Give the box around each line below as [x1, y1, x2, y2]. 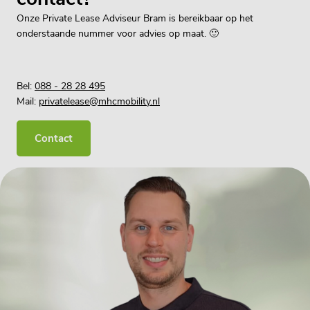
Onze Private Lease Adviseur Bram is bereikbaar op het [17, 12, 253, 25]
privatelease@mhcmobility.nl [39, 95, 160, 108]
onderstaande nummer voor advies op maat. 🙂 [17, 27, 219, 40]
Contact [35, 131, 73, 145]
